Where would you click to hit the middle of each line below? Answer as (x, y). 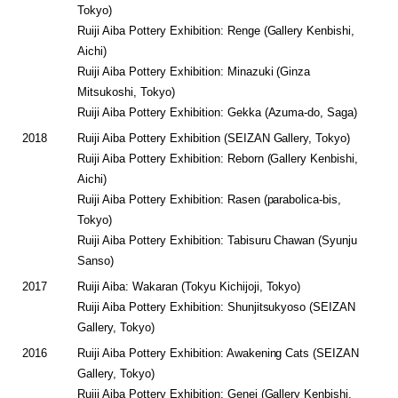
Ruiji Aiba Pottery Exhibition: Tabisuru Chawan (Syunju (218, 241)
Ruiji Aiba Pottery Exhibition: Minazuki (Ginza (194, 72)
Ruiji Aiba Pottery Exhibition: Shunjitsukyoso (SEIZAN (217, 307)
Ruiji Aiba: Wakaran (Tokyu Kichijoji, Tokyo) (189, 287)
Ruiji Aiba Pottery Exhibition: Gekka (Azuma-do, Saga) (218, 113)
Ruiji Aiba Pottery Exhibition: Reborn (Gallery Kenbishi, (218, 159)
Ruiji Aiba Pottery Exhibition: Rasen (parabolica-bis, (210, 200)
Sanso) (96, 261)
